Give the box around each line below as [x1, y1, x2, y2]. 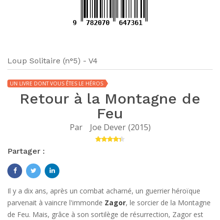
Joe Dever [89, 122, 126, 133]
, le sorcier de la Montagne [126, 198, 211, 207]
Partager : [7, 146, 45, 156]
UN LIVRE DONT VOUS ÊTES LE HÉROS [10, 80, 103, 87]
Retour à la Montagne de [20, 90, 200, 107]
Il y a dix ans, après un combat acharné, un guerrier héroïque [7, 186, 200, 195]
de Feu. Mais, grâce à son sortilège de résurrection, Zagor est [7, 210, 203, 219]
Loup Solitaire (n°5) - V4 [7, 56, 98, 65]
